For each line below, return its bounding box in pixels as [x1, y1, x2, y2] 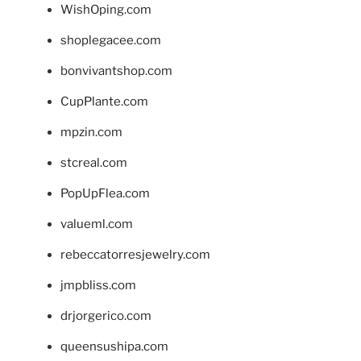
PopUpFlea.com [60, 185, 150, 201]
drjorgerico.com [60, 308, 151, 323]
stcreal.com [60, 155, 127, 170]
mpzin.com [60, 124, 122, 139]
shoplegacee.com [60, 32, 161, 48]
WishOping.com [60, 2, 151, 17]
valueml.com [60, 216, 133, 231]
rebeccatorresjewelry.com [60, 247, 210, 262]
